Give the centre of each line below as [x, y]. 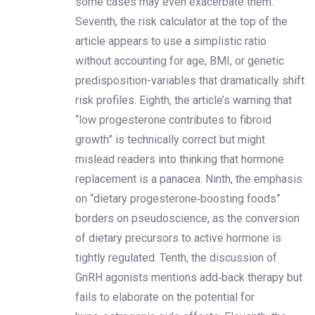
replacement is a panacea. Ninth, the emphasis [189, 179]
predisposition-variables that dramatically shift [190, 80]
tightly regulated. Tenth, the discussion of [176, 257]
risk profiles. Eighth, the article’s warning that [184, 100]
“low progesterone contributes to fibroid [173, 120]
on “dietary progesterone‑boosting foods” [178, 198]
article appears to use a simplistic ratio [171, 41]
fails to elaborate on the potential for [165, 297]
